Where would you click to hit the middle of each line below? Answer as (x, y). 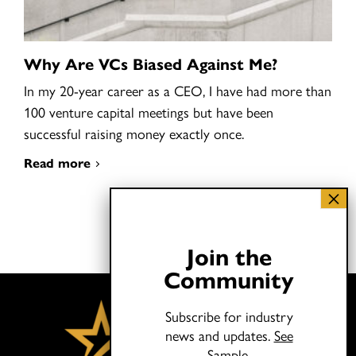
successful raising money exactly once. (134, 133)
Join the (229, 256)
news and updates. (219, 335)
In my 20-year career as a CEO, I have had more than (178, 90)
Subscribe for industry (229, 316)
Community (229, 279)
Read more (57, 162)
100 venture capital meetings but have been (149, 111)
